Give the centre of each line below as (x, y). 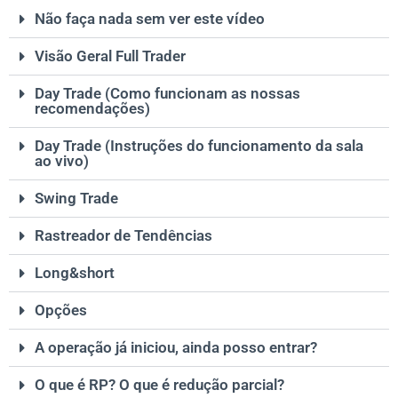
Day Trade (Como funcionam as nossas (167, 94)
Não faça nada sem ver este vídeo (150, 19)
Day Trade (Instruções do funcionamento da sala (199, 146)
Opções (61, 310)
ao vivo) (62, 161)
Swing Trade (76, 199)
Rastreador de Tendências (123, 236)
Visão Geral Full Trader (110, 56)
